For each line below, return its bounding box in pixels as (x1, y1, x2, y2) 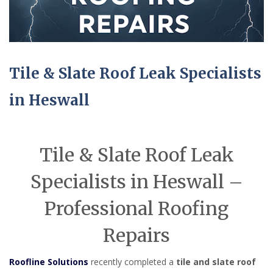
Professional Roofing (44, 196, 229, 220)
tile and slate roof (176, 255, 256, 268)
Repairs (103, 223, 170, 247)
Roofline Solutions (9, 255, 88, 268)
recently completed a (88, 255, 176, 268)
